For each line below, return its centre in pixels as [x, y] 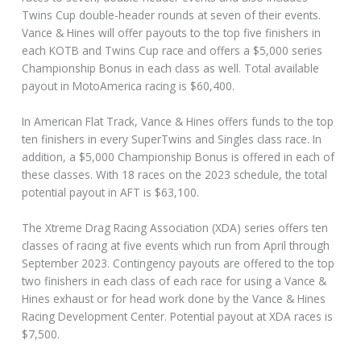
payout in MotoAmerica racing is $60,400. [129, 86]
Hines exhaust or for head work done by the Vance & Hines [174, 299]
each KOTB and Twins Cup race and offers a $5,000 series [172, 51]
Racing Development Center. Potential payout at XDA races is [178, 316]
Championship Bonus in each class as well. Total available [171, 68]
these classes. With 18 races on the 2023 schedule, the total [175, 175]
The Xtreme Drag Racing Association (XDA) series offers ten [175, 228]
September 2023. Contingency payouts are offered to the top [178, 263]
